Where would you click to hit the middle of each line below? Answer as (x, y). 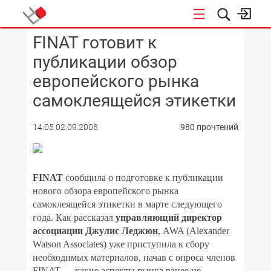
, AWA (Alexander (194, 231)
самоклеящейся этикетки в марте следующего (127, 204)
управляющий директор (168, 217)
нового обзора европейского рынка (106, 191)
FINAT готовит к (95, 43)
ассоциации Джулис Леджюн (95, 231)
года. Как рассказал (73, 217)
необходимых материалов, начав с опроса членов (134, 257)
